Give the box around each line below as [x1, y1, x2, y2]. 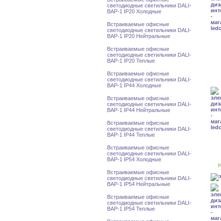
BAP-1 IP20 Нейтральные [107, 33, 170, 39]
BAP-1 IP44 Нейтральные [107, 107, 170, 113]
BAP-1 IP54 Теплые [107, 206, 155, 212]
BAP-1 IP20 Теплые [107, 58, 155, 64]
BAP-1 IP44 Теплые [107, 132, 155, 138]
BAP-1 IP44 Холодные [107, 82, 161, 88]
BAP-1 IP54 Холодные [107, 156, 161, 162]
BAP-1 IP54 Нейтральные [107, 181, 170, 187]
